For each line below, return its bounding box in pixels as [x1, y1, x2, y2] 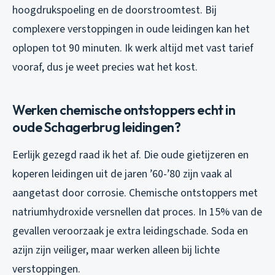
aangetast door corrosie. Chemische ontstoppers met [12, 185, 258, 201]
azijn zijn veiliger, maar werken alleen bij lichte [12, 242, 220, 258]
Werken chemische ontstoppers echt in [12, 101, 236, 118]
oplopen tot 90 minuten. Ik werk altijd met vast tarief [12, 40, 254, 56]
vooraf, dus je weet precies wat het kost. [12, 59, 198, 75]
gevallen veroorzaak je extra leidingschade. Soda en [12, 223, 248, 239]
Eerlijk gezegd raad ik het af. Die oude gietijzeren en [12, 147, 249, 163]
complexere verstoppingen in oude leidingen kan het [12, 21, 250, 37]
